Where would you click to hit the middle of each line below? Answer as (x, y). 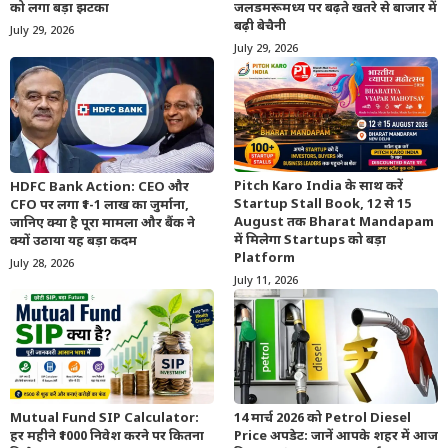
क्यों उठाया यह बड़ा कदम (73, 241)
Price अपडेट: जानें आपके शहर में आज (336, 436)
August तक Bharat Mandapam (334, 222)
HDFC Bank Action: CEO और (99, 187)
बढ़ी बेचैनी (260, 27)
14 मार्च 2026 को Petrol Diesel (322, 418)
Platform (264, 258)
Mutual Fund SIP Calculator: (104, 418)
